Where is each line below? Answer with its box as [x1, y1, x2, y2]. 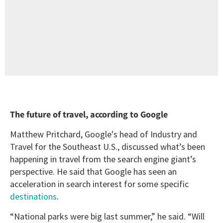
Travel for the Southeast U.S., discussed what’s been [10, 141, 205, 153]
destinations [10, 191, 57, 203]
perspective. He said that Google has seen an [10, 166, 177, 178]
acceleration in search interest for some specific [10, 178, 189, 190]
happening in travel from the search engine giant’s [10, 153, 196, 165]
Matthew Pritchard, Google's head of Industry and [10, 128, 197, 140]
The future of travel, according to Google [10, 109, 168, 120]
